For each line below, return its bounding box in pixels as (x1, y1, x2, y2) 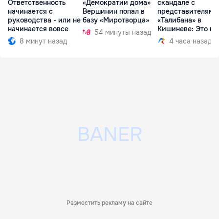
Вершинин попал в (83, 6, 145, 16)
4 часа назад (169, 36, 212, 45)
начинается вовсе (8, 24, 68, 33)
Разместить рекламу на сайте (66, 199, 153, 207)
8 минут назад (20, 36, 67, 45)
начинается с (8, 6, 53, 16)
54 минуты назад (94, 27, 151, 37)
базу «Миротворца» (83, 15, 149, 24)
